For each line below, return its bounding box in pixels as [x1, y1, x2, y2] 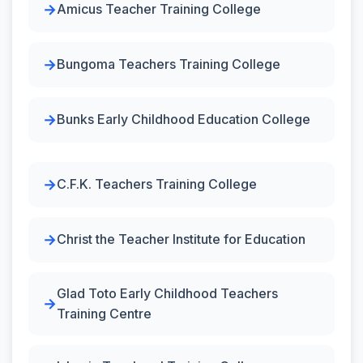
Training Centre [57, 305, 152, 322]
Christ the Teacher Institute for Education [57, 231, 305, 247]
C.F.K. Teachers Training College [57, 176, 257, 192]
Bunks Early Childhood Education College [57, 111, 310, 127]
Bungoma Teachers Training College [57, 56, 280, 72]
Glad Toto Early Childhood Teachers [57, 284, 278, 301]
